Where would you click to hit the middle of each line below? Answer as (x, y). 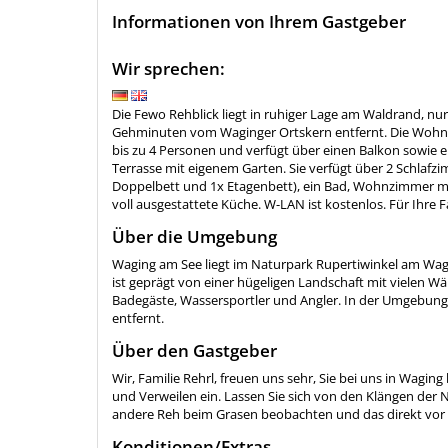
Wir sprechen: (168, 69)
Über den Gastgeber (194, 351)
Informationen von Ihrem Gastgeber (259, 22)
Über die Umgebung (194, 237)
